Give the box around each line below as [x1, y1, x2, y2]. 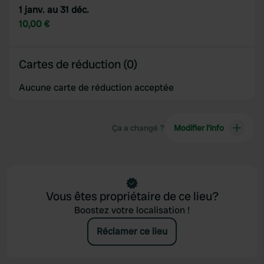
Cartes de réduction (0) [19, 57, 137, 72]
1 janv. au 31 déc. [19, 4, 89, 16]
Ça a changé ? [111, 123, 164, 133]
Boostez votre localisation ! [74, 204, 190, 216]
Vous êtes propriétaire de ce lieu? [45, 189, 219, 204]
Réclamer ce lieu [97, 225, 167, 237]
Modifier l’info [173, 123, 224, 133]
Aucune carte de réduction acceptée [19, 81, 174, 94]
